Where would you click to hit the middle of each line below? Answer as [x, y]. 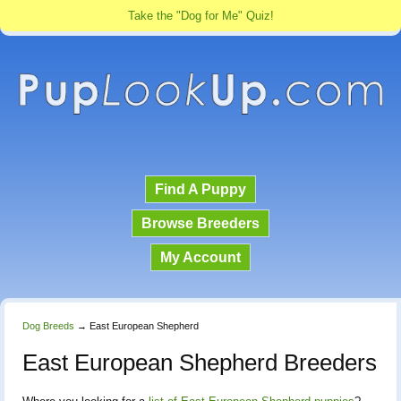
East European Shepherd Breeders [200, 362]
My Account [200, 257]
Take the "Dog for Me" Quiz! [200, 16]
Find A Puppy [200, 189]
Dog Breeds [48, 325]
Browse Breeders [200, 223]
